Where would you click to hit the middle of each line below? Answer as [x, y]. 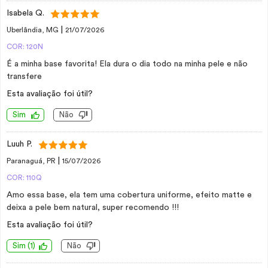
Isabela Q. [25, 13]
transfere [24, 77]
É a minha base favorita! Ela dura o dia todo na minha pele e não [127, 64]
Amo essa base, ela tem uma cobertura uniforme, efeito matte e [129, 195]
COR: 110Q [24, 178]
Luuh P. [19, 144]
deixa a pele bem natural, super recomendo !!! [93, 208]
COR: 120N [25, 47]
